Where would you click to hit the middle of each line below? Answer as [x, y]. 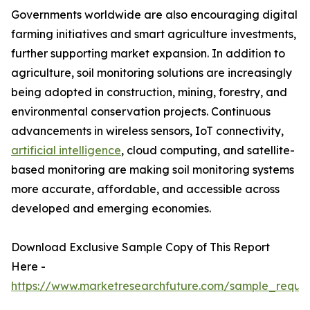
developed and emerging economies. [111, 209]
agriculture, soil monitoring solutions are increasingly [152, 73]
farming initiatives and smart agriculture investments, [154, 34]
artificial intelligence [66, 151]
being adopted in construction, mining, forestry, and [149, 92]
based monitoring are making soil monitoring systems [153, 170]
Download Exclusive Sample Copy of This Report [140, 247]
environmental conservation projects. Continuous [141, 112]
